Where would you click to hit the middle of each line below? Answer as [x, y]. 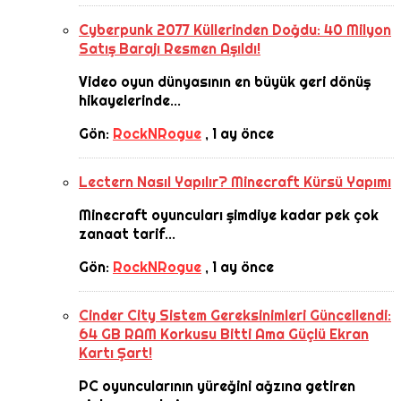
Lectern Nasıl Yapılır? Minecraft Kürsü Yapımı [235, 182]
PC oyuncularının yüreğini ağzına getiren [217, 386]
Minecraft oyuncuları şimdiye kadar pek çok [229, 215]
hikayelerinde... [130, 100]
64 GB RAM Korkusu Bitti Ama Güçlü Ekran [224, 334]
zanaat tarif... [127, 234]
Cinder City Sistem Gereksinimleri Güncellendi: [235, 315]
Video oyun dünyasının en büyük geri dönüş [225, 81]
